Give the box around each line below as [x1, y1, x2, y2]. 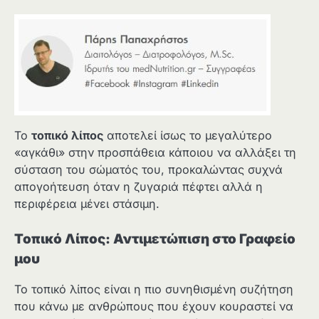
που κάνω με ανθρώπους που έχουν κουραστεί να [14, 298, 293, 313]
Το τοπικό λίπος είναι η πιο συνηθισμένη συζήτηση [14, 281, 293, 296]
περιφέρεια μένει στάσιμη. [14, 196, 159, 211]
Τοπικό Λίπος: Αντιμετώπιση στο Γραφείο [14, 230, 296, 247]
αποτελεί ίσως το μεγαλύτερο [103, 127, 272, 142]
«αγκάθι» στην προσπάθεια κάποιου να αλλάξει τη [14, 145, 296, 159]
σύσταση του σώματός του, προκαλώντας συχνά [14, 162, 283, 177]
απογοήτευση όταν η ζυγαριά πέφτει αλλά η [14, 179, 263, 194]
